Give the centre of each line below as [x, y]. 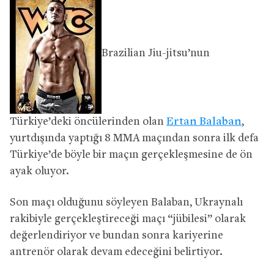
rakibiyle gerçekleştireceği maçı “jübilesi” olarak [128, 219]
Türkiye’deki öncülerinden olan [88, 122]
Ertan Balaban [204, 122]
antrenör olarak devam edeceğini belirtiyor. [116, 252]
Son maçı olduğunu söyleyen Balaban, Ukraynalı [126, 202]
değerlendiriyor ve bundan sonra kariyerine [117, 235]
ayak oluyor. [39, 171]
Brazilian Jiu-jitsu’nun [156, 53]
